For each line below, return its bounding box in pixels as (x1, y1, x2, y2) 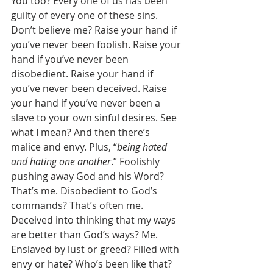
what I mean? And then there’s (11, 126, 152, 139)
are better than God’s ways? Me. (11, 228, 160, 241)
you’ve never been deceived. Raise (11, 82, 169, 95)
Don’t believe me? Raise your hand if (11, 23, 179, 37)
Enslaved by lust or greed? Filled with (11, 243, 182, 256)
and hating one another (11, 155, 111, 168)
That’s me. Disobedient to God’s (11, 184, 160, 197)
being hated (117, 140, 169, 154)
